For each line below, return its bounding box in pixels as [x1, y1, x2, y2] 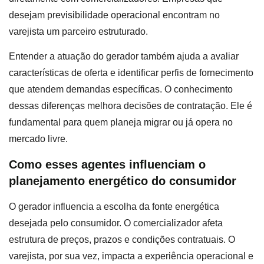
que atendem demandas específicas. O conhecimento [9, 84, 233, 95]
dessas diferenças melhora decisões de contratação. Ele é [9, 101, 252, 111]
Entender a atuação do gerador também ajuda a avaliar [9, 51, 239, 62]
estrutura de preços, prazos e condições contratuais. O [9, 234, 235, 245]
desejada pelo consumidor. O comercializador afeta [9, 217, 223, 228]
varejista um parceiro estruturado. [9, 26, 150, 37]
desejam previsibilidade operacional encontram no [9, 9, 220, 20]
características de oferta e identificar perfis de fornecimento [9, 68, 253, 78]
